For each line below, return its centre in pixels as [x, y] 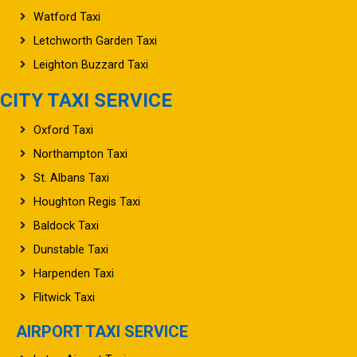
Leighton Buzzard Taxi [91, 65]
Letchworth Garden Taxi [95, 41]
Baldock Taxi [66, 226]
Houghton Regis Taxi [87, 202]
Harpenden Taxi [74, 274]
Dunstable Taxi [71, 250]
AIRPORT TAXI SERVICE [102, 332]
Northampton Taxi [80, 155]
